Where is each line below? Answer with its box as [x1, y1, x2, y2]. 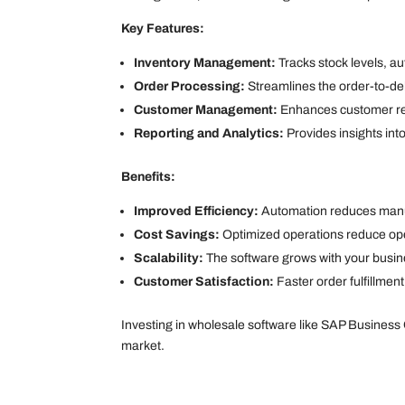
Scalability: [134, 251, 204, 265]
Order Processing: [134, 80, 246, 93]
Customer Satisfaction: [134, 275, 275, 288]
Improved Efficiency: [134, 204, 259, 218]
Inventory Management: [134, 56, 277, 70]
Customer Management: [134, 103, 278, 117]
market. [121, 339, 165, 353]
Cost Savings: [134, 228, 221, 241]
